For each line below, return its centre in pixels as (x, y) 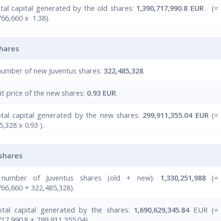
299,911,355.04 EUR (176, 115)
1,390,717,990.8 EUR (170, 8)
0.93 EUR (102, 92)
